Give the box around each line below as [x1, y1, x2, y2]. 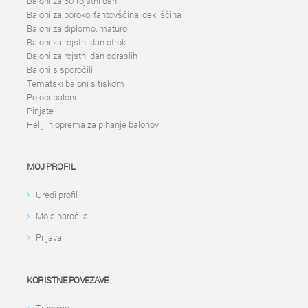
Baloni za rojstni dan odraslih [27, 49, 137, 62]
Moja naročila [36, 210, 88, 222]
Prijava [36, 231, 62, 243]
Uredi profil [36, 188, 78, 201]
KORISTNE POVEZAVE [27, 274, 109, 286]
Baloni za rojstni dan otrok [27, 36, 126, 48]
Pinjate [27, 104, 54, 117]
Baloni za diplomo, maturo [27, 22, 127, 34]
